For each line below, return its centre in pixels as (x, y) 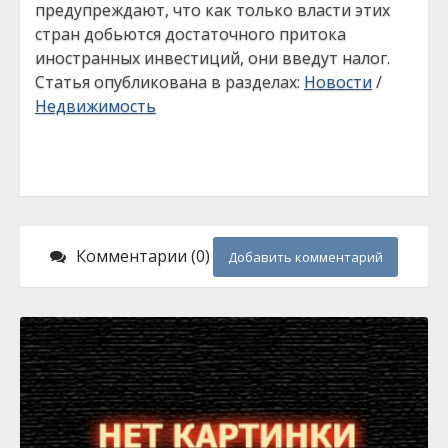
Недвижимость (95, 106)
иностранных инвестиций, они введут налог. (212, 58)
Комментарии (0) (143, 256)
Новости (338, 82)
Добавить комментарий (305, 257)
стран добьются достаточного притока (190, 34)
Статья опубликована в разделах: (169, 82)
